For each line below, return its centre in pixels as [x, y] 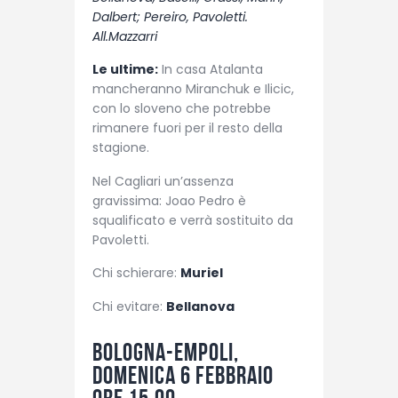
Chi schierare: [136, 273]
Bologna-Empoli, [166, 352]
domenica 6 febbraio [183, 375]
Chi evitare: [129, 306]
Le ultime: [125, 70]
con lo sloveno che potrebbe [182, 109]
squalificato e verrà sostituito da [193, 220]
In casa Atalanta [211, 70]
